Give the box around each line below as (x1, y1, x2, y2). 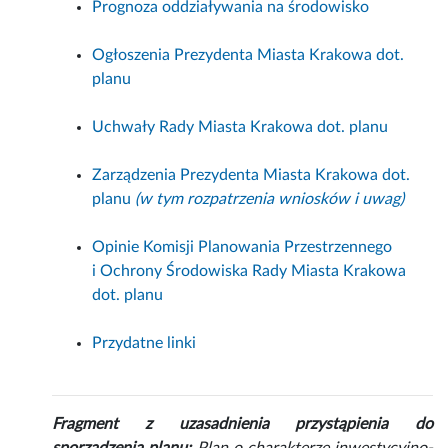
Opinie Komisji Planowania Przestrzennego (92, 239, 393, 256)
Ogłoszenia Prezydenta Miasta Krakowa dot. (92, 47, 405, 64)
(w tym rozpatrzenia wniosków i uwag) (135, 191, 405, 208)
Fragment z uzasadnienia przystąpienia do (52, 416, 433, 433)
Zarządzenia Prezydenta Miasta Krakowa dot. (92, 167, 411, 184)
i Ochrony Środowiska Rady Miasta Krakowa (92, 263, 407, 280)
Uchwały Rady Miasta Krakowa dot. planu (92, 119, 389, 136)
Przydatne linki (92, 335, 197, 352)
